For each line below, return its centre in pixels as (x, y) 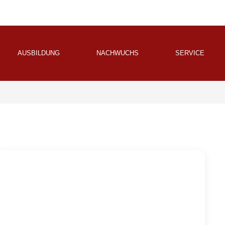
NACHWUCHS (117, 53)
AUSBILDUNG (38, 53)
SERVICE (190, 53)
